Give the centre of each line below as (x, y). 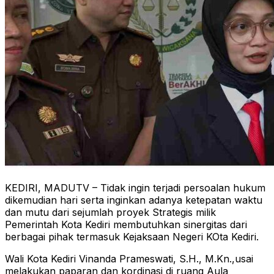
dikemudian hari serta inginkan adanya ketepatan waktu (134, 200)
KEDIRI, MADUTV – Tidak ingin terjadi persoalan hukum (135, 188)
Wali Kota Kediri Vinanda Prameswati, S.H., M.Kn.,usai (129, 259)
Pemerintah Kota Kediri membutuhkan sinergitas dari (126, 225)
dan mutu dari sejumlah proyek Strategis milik (110, 213)
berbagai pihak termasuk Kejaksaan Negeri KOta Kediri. (132, 237)
